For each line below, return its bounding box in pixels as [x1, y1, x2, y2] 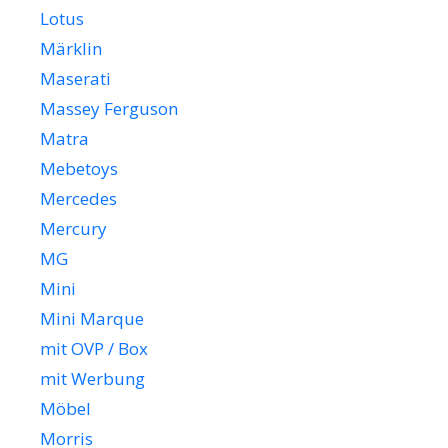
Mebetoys [40, 157, 118, 181]
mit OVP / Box [40, 337, 148, 361]
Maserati [40, 67, 111, 91]
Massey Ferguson [40, 97, 178, 121]
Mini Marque [40, 307, 144, 331]
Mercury [40, 217, 107, 241]
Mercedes [40, 187, 117, 211]
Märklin [40, 37, 102, 61]
